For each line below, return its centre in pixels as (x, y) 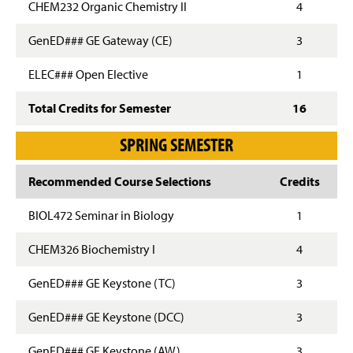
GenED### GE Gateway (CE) (100, 40)
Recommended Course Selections (120, 181)
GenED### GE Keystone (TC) (102, 282)
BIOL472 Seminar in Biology (101, 215)
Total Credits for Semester (100, 108)
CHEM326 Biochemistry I (92, 249)
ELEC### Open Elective (88, 74)
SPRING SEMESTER (176, 144)
